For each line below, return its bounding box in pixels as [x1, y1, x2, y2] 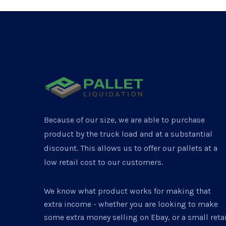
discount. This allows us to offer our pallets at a [44, 143, 217, 153]
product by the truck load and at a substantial [44, 129, 212, 139]
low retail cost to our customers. [44, 157, 163, 167]
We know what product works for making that [44, 186, 211, 196]
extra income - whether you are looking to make [44, 199, 218, 209]
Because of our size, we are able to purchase [44, 115, 205, 125]
